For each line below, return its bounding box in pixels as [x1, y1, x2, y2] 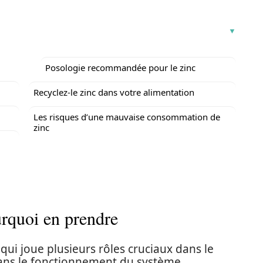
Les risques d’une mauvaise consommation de [33, 111, 220, 123]
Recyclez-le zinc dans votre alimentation [33, 86, 194, 98]
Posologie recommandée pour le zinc [45, 62, 195, 73]
